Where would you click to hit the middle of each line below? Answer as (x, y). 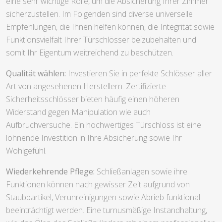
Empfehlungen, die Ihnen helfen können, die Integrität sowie (110, 27)
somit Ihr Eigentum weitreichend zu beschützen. (90, 52)
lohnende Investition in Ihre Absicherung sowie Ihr (94, 138)
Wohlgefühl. (26, 150)
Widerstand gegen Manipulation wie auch (78, 112)
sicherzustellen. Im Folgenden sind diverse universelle (99, 14)
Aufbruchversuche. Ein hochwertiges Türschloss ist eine (104, 125)
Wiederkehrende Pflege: (50, 171)
